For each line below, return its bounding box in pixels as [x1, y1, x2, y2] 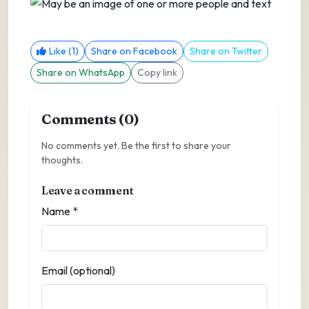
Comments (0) [41, 110, 139, 128]
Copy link [137, 66, 177, 79]
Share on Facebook [91, 44, 177, 57]
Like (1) [49, 44, 79, 57]
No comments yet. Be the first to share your [41, 139, 231, 152]
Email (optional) [41, 263, 115, 277]
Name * [41, 203, 78, 218]
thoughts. [41, 153, 83, 166]
